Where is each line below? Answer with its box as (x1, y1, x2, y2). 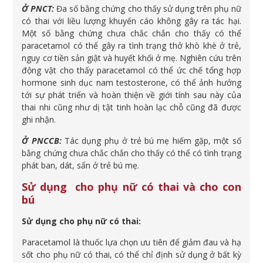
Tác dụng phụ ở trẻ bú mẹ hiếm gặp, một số (61, 135, 241, 146)
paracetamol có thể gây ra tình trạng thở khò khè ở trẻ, (22, 40, 241, 51)
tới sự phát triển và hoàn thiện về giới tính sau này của (22, 89, 241, 100)
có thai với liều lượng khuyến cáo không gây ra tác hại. (22, 15, 241, 26)
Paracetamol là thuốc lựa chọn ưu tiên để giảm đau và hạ (22, 237, 241, 248)
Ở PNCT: (22, 3, 55, 14)
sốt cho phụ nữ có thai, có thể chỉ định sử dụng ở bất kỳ (22, 249, 241, 260)
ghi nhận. (22, 114, 56, 125)
